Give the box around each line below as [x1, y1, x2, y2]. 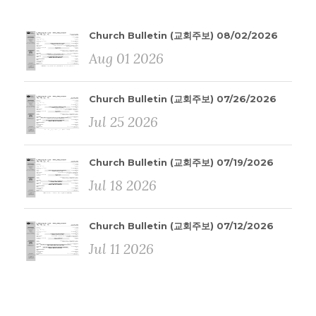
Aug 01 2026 [89, 49, 164, 67]
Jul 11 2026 [89, 240, 154, 257]
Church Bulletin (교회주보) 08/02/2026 [89, 30, 278, 41]
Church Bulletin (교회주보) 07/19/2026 [89, 157, 274, 168]
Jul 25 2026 [89, 113, 158, 130]
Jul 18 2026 [89, 176, 157, 194]
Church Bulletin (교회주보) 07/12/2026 [89, 220, 274, 231]
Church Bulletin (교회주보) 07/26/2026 [89, 93, 276, 104]
